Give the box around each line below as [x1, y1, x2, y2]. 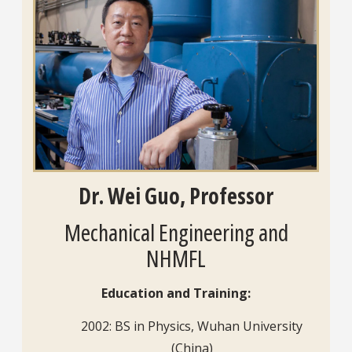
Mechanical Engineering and [64, 217, 288, 248]
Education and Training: [101, 284, 251, 302]
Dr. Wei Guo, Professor [79, 181, 273, 211]
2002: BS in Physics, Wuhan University [81, 317, 302, 335]
